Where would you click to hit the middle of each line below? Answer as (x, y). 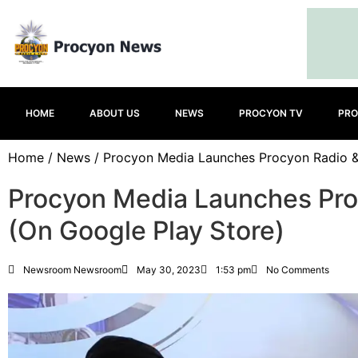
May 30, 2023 (169, 270)
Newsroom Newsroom (72, 270)
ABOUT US (115, 113)
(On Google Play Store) (146, 231)
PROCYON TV (271, 113)
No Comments (298, 270)
